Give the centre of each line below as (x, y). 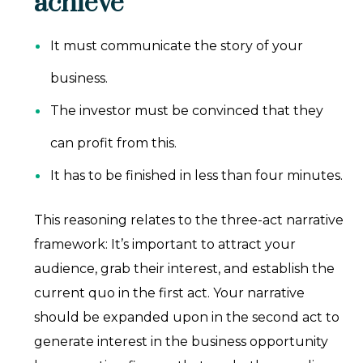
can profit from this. (114, 143)
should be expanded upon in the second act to (187, 318)
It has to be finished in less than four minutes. (197, 176)
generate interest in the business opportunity (181, 342)
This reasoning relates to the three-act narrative (189, 220)
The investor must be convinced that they (187, 111)
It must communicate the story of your (177, 46)
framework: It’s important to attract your (165, 245)
